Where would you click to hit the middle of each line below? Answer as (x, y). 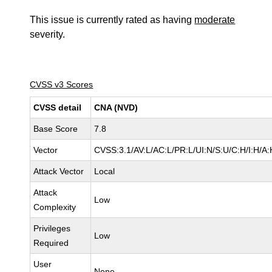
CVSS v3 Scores (62, 84)
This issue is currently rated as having (112, 20)
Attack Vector (59, 171)
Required (51, 243)
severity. (48, 34)
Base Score (56, 129)
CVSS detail (58, 107)
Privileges (52, 228)
